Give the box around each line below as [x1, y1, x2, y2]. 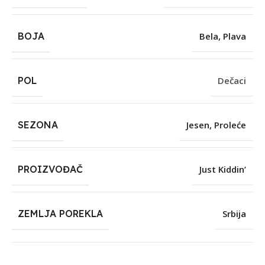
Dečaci [218, 75, 246, 87]
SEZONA [18, 119, 58, 131]
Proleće [214, 119, 246, 131]
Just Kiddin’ [199, 163, 246, 176]
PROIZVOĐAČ [18, 163, 83, 176]
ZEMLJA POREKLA [18, 208, 103, 220]
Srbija [222, 208, 246, 220]
